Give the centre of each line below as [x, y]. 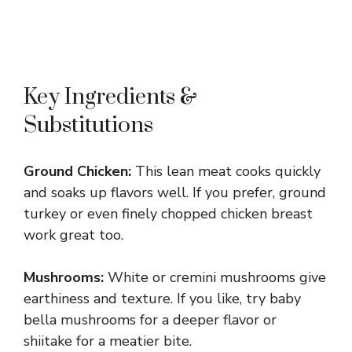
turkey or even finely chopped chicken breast [168, 213]
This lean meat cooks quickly [226, 171]
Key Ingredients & [110, 97]
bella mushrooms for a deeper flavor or [150, 319]
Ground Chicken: [77, 171]
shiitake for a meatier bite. [108, 341]
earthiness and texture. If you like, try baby [162, 298]
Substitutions [88, 125]
